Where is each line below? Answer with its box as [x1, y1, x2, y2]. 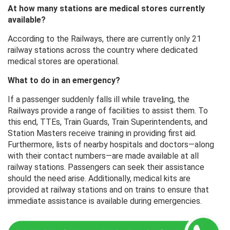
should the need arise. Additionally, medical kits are [8, 174, 190, 184]
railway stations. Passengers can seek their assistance [8, 162, 204, 172]
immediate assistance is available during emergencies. [8, 196, 202, 206]
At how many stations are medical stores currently [8, 4, 205, 14]
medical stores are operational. [8, 56, 119, 67]
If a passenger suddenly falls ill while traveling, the [8, 94, 189, 105]
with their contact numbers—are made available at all [8, 151, 199, 161]
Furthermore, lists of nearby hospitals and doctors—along [8, 140, 214, 150]
